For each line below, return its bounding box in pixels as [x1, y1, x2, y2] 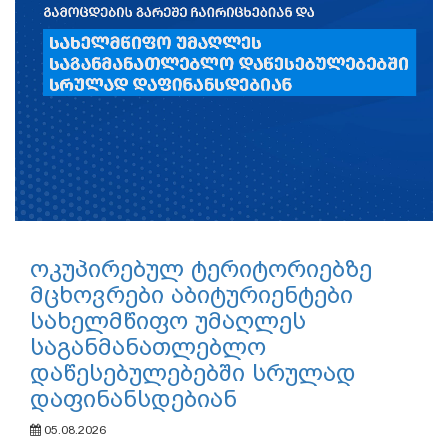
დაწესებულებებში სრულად [30, 359, 356, 388]
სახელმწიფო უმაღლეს [30, 307, 306, 336]
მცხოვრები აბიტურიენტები [30, 281, 353, 310]
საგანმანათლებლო [30, 333, 266, 362]
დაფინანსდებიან [30, 385, 237, 414]
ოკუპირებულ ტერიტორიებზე [30, 255, 372, 284]
